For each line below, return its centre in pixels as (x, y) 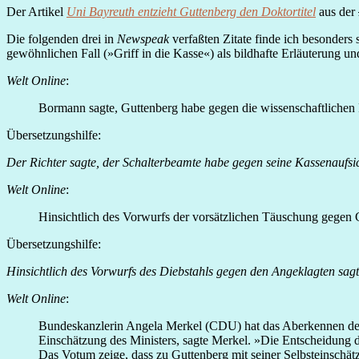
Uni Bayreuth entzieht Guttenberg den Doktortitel (191, 12)
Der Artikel (36, 12)
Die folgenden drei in (62, 39)
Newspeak (143, 39)
